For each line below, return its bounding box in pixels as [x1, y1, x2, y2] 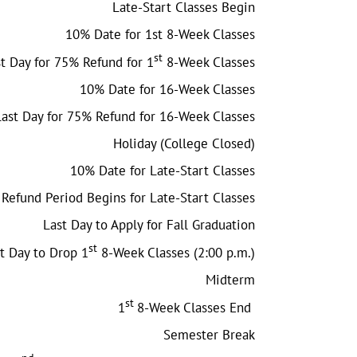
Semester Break [163, 325, 255, 343]
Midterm [206, 270, 255, 288]
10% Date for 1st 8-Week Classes [65, 25, 255, 43]
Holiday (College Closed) [113, 134, 255, 152]
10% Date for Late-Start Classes [70, 161, 255, 179]
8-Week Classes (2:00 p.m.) [97, 243, 255, 261]
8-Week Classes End [137, 298, 255, 316]
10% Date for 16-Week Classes [80, 80, 255, 98]
